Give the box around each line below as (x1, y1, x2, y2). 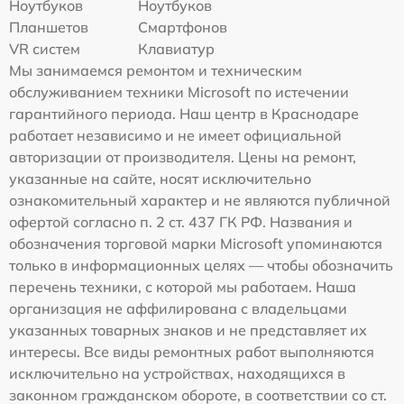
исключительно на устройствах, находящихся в (9, 363, 345, 382)
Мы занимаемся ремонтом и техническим (9, 60, 302, 79)
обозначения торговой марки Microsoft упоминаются (9, 234, 382, 252)
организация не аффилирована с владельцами (9, 298, 347, 317)
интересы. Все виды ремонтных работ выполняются (9, 342, 374, 361)
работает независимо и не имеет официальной (9, 125, 342, 144)
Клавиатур (138, 39, 216, 58)
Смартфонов (138, 17, 228, 36)
